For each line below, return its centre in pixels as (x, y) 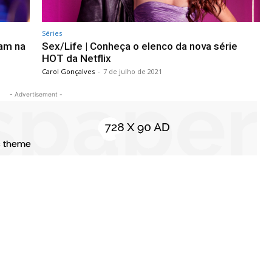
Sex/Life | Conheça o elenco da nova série (140, 46)
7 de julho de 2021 (133, 71)
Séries (52, 33)
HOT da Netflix (76, 58)
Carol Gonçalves (68, 71)
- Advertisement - (36, 94)
